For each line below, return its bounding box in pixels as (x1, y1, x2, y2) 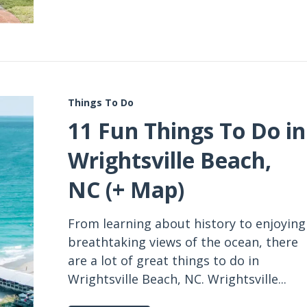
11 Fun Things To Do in (68, 116, 306, 145)
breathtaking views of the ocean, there (68, 234, 298, 250)
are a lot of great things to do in (68, 252, 259, 269)
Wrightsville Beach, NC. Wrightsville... (68, 271, 286, 287)
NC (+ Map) (68, 175, 184, 204)
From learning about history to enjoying (68, 215, 306, 232)
